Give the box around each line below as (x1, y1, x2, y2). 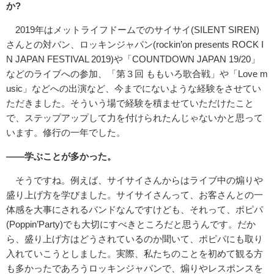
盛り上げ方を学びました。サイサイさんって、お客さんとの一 (6, 190, 263, 201)
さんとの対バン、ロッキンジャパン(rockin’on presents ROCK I (6, 39, 264, 50)
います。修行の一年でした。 (6, 127, 125, 138)
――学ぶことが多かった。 (6, 151, 116, 162)
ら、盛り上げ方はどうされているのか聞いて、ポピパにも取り (6, 234, 263, 245)
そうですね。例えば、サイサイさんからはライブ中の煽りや (6, 175, 263, 186)
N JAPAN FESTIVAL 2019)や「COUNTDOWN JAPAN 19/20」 (6, 54, 260, 65)
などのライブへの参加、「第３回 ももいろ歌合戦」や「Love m (6, 68, 268, 80)
